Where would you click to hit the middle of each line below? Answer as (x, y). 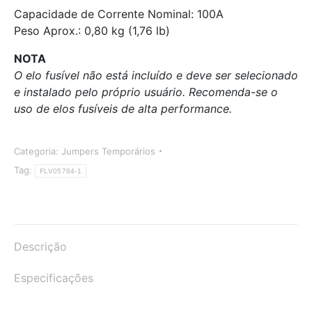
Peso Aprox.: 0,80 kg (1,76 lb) (92, 31)
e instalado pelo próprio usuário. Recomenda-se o (146, 92)
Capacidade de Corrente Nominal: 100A (119, 14)
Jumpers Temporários (108, 151)
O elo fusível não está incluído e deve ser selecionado (156, 75)
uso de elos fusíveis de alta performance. (123, 109)
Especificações (54, 278)
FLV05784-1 (61, 171)
